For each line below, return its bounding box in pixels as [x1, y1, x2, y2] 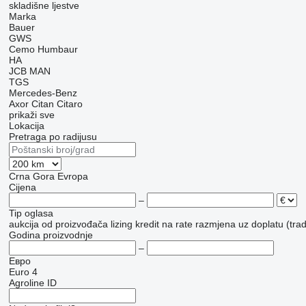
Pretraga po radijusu [8, 131, 97, 143]
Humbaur [37, 44, 78, 55]
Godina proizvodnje [8, 229, 93, 241]
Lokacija [8, 120, 44, 132]
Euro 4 [8, 266, 38, 278]
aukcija [8, 219, 39, 230]
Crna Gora [8, 171, 55, 182]
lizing [110, 219, 133, 230]
